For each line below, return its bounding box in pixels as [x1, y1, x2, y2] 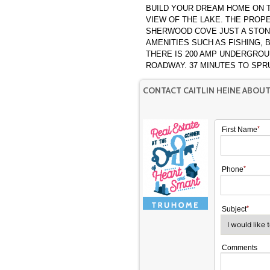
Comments [222, 243, 257, 252]
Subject [222, 204, 246, 213]
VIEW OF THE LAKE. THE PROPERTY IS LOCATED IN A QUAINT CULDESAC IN [146, 14, 225, 24]
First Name [222, 125, 257, 134]
